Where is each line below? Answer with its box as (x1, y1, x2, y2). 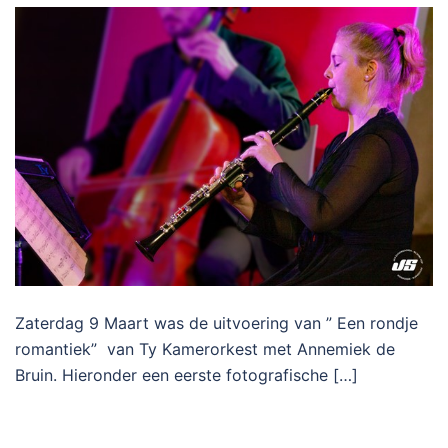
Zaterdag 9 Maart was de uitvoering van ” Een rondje (15, 312, 418, 333)
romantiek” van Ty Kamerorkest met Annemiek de (15, 338, 395, 359)
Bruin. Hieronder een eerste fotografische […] (15, 364, 358, 385)
